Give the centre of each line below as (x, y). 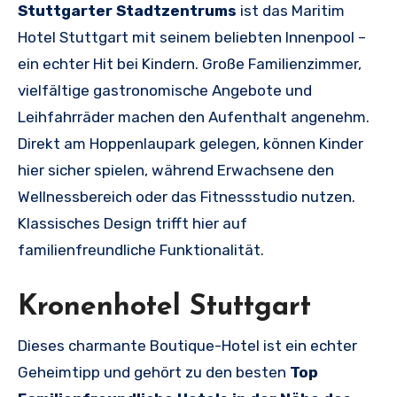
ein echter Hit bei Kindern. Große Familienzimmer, (190, 64)
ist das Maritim (291, 11)
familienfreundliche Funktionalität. (141, 250)
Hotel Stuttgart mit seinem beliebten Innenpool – (192, 38)
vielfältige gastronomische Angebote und (165, 91)
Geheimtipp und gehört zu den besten (154, 372)
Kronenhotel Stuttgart (164, 308)
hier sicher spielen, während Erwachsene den (176, 171)
